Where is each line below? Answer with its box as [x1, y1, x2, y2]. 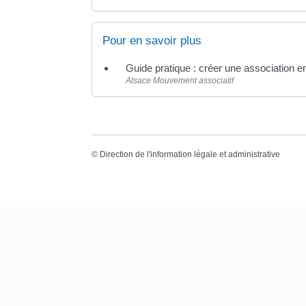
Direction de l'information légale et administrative [100, 149, 281, 159]
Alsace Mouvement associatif [126, 76, 234, 86]
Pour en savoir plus [102, 34, 202, 48]
